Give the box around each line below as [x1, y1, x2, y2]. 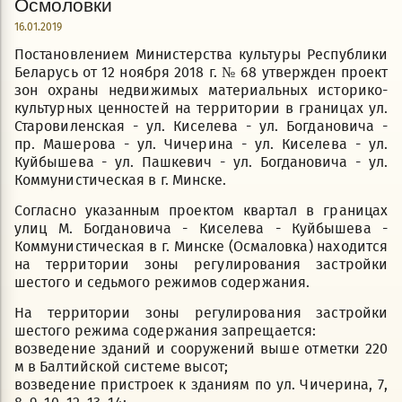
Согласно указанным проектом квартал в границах [14, 202, 388, 219]
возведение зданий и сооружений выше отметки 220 [14, 340, 388, 357]
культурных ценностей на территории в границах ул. [14, 100, 388, 117]
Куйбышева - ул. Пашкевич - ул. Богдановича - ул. [14, 153, 388, 170]
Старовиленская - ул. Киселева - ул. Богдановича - [14, 118, 388, 135]
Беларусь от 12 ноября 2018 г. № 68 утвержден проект [14, 64, 388, 81]
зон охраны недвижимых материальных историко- [14, 82, 388, 99]
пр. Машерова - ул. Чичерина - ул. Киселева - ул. [14, 135, 388, 153]
